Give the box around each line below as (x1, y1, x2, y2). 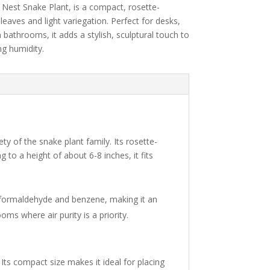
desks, (155, 15, 180, 27)
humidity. (8, 43, 44, 55)
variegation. (63, 15, 111, 27)
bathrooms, (3, 29, 52, 41)
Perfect (110, 15, 142, 27)
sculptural (116, 29, 156, 41)
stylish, (87, 29, 116, 41)
